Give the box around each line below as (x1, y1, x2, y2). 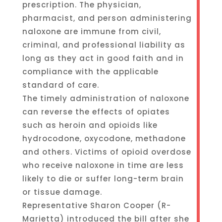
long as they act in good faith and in (22, 53, 184, 63)
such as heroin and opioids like (22, 120, 158, 130)
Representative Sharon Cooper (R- (22, 200, 171, 211)
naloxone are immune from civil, (22, 26, 161, 37)
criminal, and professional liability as (22, 40, 185, 50)
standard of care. (22, 80, 99, 90)
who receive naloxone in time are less (22, 160, 184, 170)
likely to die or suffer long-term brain (22, 173, 184, 184)
